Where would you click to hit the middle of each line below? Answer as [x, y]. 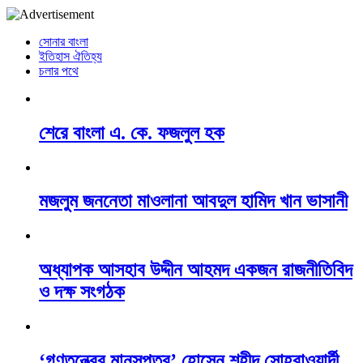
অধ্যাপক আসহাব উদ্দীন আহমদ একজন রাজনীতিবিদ [196, 270]
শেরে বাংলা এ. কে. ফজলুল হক [132, 132]
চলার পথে [59, 70]
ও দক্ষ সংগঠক [82, 292]
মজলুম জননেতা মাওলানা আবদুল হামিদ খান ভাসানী [193, 201]
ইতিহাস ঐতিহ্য [70, 56]
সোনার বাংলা [64, 41]
